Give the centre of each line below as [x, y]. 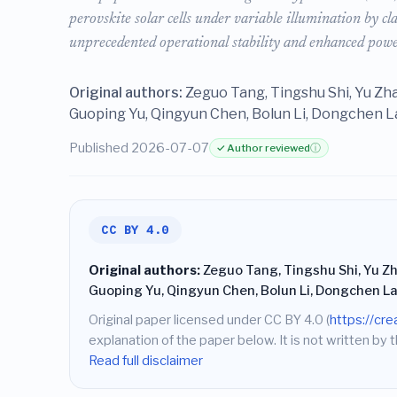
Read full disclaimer [145, 361]
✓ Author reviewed [264, 148]
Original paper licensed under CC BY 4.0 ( [209, 320]
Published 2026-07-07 [139, 148]
